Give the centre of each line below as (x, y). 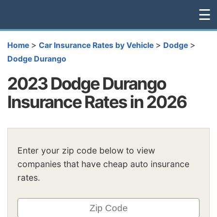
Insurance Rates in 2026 (97, 101)
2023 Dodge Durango (86, 83)
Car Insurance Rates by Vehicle (96, 45)
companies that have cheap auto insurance (103, 164)
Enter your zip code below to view (86, 151)
